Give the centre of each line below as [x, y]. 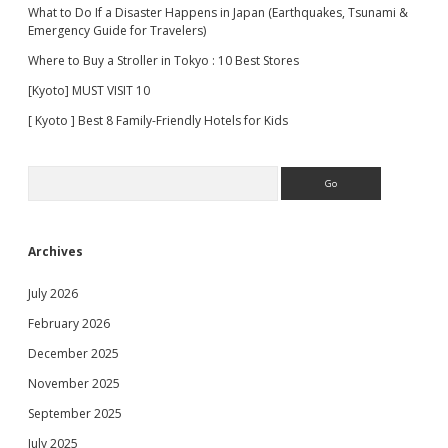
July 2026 [53, 293]
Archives [55, 251]
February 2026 [69, 323]
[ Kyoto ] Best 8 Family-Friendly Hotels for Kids [158, 120]
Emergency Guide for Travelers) [117, 30]
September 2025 [75, 413]
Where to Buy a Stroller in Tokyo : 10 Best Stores [163, 60]
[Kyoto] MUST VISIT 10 [89, 90]
